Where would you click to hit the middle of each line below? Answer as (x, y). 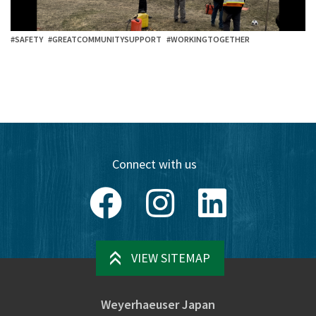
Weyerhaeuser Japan (158, 304)
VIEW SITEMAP (170, 257)
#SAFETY (27, 39)
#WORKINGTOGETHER (208, 39)
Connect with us (154, 164)
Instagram (201, 194)
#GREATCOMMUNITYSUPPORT (105, 39)
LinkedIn (249, 194)
